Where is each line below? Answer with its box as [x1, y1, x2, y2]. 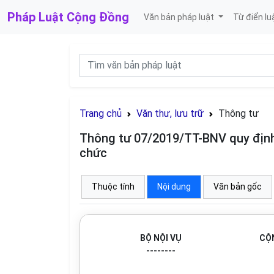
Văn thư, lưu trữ [136, 108, 204, 119]
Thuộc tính [92, 182, 135, 191]
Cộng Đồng [67, 10, 129, 24]
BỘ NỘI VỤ [139, 233, 182, 243]
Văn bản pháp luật [144, 12, 216, 22]
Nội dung [157, 182, 191, 191]
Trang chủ [80, 108, 122, 119]
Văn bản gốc [213, 182, 262, 191]
